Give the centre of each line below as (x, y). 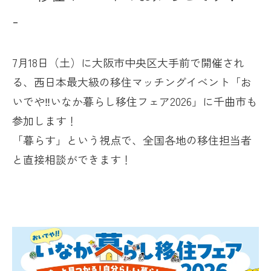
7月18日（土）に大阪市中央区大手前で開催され (128, 62)
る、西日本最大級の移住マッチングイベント (121, 82)
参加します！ (45, 120)
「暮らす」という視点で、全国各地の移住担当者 (132, 140)
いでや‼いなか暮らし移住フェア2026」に (113, 101)
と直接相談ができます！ (72, 159)
